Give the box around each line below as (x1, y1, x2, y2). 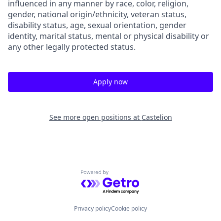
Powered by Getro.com (80, 170, 167, 181)
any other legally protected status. (8, 41, 136, 52)
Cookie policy (111, 204, 147, 213)
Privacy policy (74, 204, 111, 213)
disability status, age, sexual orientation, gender (8, 20, 186, 31)
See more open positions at (49, 112, 142, 122)
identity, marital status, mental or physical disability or (8, 31, 209, 41)
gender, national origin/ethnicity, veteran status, (8, 9, 186, 20)
